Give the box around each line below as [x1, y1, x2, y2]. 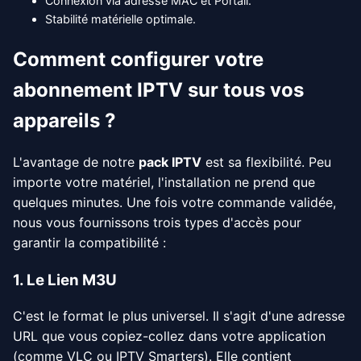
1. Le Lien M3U [13, 270, 117, 289]
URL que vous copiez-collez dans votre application [13, 328, 326, 345]
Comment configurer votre [13, 48, 263, 71]
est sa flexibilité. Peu [201, 153, 331, 170]
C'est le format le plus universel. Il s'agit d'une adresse [13, 308, 345, 325]
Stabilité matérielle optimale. [45, 12, 196, 27]
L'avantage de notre [13, 153, 139, 170]
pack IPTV [139, 153, 201, 170]
